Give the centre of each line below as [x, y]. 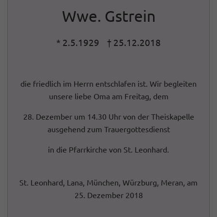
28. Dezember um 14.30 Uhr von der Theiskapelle [108, 116]
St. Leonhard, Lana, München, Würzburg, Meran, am [108, 182]
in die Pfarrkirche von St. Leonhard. [108, 149]
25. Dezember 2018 [108, 195]
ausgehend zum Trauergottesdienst [108, 129]
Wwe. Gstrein [108, 16]
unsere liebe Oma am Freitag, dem [108, 96]
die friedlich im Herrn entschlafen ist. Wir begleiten [108, 83]
